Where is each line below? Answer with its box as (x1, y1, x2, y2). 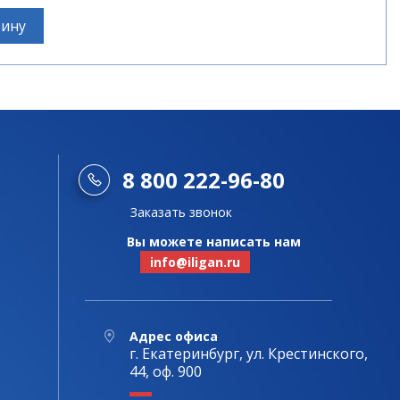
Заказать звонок (130, 203, 232, 221)
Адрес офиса (129, 327, 218, 345)
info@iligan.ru (150, 253, 240, 271)
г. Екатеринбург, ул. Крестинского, (129, 343, 368, 363)
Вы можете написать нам (127, 232, 301, 250)
